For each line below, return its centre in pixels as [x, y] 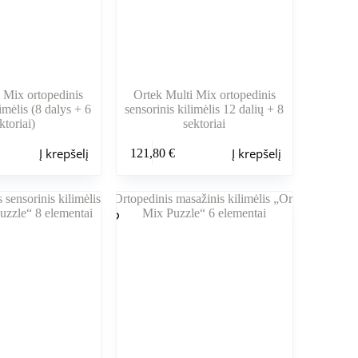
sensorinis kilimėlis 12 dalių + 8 [205, 109]
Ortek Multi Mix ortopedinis [204, 95]
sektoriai [205, 124]
